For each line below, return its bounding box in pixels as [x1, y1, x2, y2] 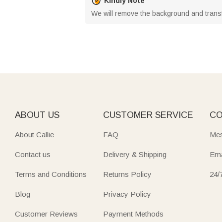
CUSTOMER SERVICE [103, 110, 193, 120]
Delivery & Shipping [103, 150, 166, 159]
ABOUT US [15, 110, 59, 120]
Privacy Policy [103, 190, 151, 198]
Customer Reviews [15, 210, 78, 218]
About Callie [15, 130, 54, 139]
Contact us [15, 150, 51, 159]
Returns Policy [103, 170, 152, 178]
